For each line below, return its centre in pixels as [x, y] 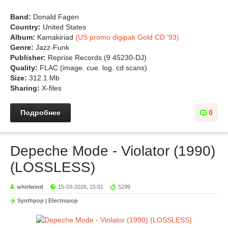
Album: [24, 37]
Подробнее [40, 112]
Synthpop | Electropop [48, 201]
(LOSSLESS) [53, 167]
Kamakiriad [56, 37]
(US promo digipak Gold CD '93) [127, 37]
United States [64, 27]
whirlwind [30, 187]
